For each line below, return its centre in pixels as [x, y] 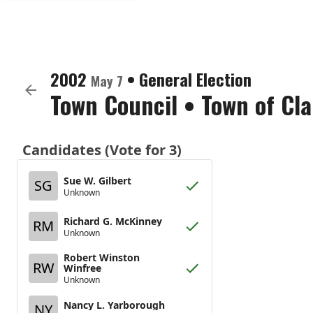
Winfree [82, 268]
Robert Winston [102, 257]
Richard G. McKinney [113, 221]
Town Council [114, 104]
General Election [195, 79]
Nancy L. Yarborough [114, 305]
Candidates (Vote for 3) [102, 150]
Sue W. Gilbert [97, 180]
